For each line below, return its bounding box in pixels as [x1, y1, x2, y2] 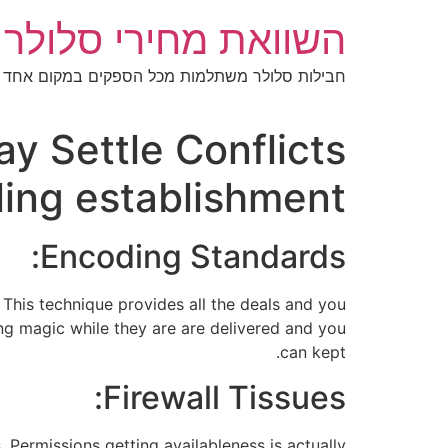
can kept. [280, 342, 346, 363]
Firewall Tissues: [103, 377, 346, 417]
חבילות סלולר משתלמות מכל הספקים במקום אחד [3, 66, 346, 86]
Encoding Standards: [40, 237, 346, 277]
